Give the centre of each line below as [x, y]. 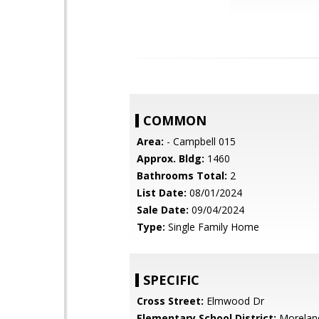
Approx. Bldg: [171, 158]
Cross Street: [170, 301]
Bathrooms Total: [182, 176]
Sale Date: [163, 210]
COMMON [175, 120]
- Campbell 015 [200, 141]
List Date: [162, 193]
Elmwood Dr [234, 301]
